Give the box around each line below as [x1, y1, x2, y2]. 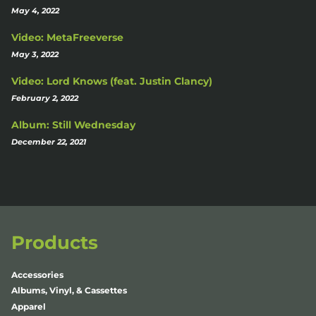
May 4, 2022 [11, 5, 59, 16]
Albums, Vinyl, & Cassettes [11, 285, 127, 296]
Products [11, 231, 98, 253]
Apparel [11, 301, 46, 312]
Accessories [11, 269, 63, 280]
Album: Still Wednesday [11, 118, 135, 131]
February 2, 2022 [11, 92, 78, 103]
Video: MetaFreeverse [11, 30, 123, 44]
